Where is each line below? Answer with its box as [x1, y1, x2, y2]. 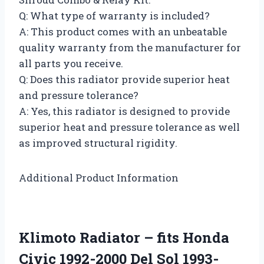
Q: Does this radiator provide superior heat [19, 72, 230, 87]
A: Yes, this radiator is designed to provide [19, 104, 230, 118]
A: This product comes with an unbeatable [19, 25, 227, 39]
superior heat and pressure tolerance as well [19, 120, 240, 134]
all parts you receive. [19, 57, 123, 71]
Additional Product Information [19, 171, 179, 185]
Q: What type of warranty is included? [19, 9, 210, 23]
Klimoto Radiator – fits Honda [19, 228, 229, 247]
